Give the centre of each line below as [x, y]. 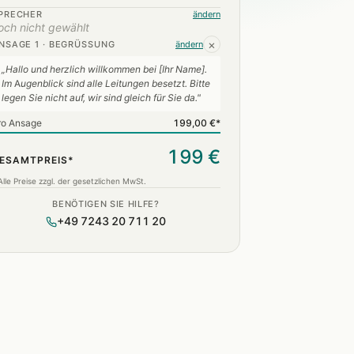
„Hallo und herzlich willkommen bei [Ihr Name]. [104, 70]
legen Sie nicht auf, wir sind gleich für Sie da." [101, 98]
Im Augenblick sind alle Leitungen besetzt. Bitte [106, 84]
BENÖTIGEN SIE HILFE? [106, 204]
